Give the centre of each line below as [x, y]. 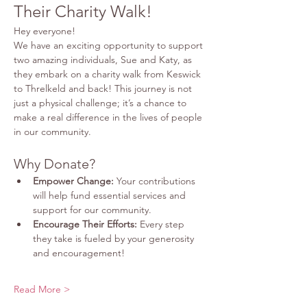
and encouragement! [79, 253]
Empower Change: [73, 181]
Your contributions [156, 181]
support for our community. [92, 209]
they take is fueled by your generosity [115, 238]
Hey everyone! [45, 30]
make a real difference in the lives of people [109, 117]
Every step [162, 224]
